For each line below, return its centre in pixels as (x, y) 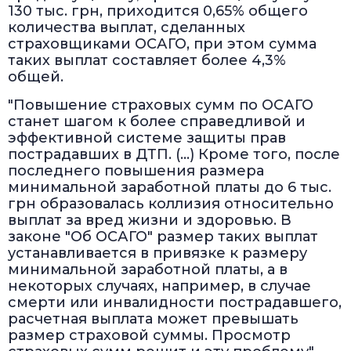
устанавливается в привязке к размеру (157, 253)
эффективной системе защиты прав (147, 138)
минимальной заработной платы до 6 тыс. (170, 188)
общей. (36, 77)
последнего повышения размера (136, 171)
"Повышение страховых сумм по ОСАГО (161, 105)
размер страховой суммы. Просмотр (149, 336)
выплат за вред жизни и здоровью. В (150, 221)
